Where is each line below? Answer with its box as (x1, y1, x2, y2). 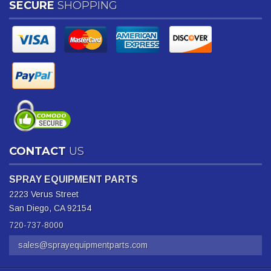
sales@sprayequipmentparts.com (18, 240, 148, 250)
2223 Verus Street (9, 189, 79, 199)
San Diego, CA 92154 (9, 203, 91, 213)
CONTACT (9, 145, 66, 158)
